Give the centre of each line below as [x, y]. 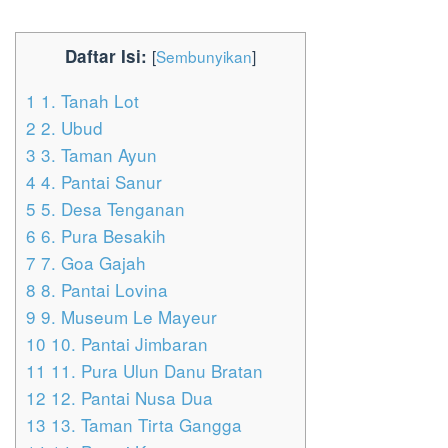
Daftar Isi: [106, 56]
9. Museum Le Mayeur [126, 317]
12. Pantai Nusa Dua [129, 398]
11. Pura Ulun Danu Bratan [154, 371]
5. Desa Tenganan [110, 209]
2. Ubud [69, 128]
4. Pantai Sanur [99, 182]
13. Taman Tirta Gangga [144, 425]
